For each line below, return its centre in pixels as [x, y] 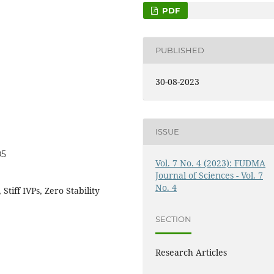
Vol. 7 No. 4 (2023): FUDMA [211, 163]
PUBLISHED [180, 50]
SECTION [174, 219]
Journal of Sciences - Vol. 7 [209, 175]
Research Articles [191, 252]
